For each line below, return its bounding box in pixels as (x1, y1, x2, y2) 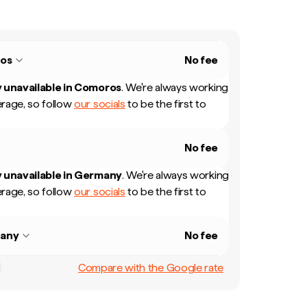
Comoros (74, 81, 121, 94)
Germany (74, 169, 122, 182)
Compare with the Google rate (77, 260, 223, 274)
